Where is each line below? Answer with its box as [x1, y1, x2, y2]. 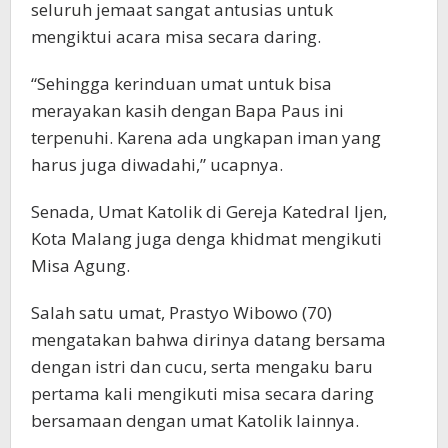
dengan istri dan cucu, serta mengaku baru [31, 355, 373, 379]
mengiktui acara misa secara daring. [31, 25, 321, 49]
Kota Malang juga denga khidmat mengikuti [31, 227, 382, 251]
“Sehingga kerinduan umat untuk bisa [31, 72, 332, 96]
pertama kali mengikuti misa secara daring [31, 382, 374, 406]
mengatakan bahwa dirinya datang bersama [31, 328, 386, 352]
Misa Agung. [31, 254, 130, 278]
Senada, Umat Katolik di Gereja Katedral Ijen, [31, 200, 387, 224]
